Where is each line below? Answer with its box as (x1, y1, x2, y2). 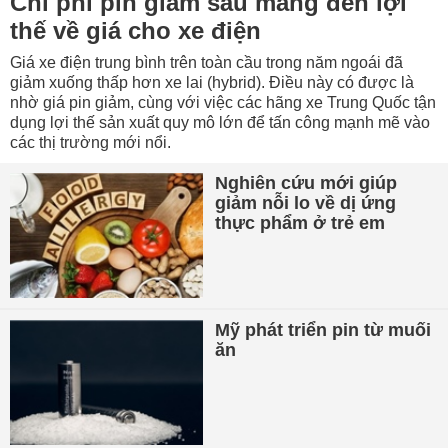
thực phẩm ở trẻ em (215, 212, 386, 233)
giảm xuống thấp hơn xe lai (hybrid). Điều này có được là (10, 73, 414, 91)
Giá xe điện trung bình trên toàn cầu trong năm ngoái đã (10, 53, 403, 71)
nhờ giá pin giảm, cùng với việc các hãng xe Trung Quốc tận (10, 93, 436, 111)
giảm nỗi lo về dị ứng (215, 192, 397, 213)
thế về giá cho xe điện (10, 16, 261, 44)
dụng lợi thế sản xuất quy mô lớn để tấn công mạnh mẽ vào (10, 113, 430, 131)
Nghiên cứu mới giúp (215, 172, 398, 193)
